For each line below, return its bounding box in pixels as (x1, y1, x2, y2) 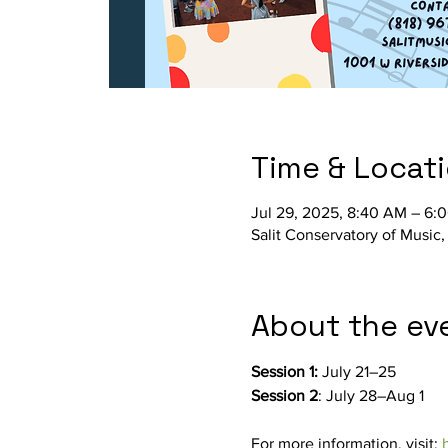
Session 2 (250, 387, 318, 404)
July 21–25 (321, 363, 396, 380)
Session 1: (250, 363, 322, 380)
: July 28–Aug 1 (317, 387, 424, 404)
